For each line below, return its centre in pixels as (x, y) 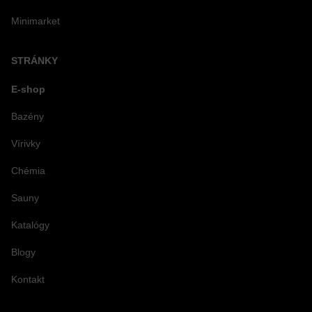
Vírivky (26, 143)
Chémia (28, 170)
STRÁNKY (34, 60)
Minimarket (36, 21)
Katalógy (30, 225)
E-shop (28, 89)
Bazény (28, 116)
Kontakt (28, 279)
